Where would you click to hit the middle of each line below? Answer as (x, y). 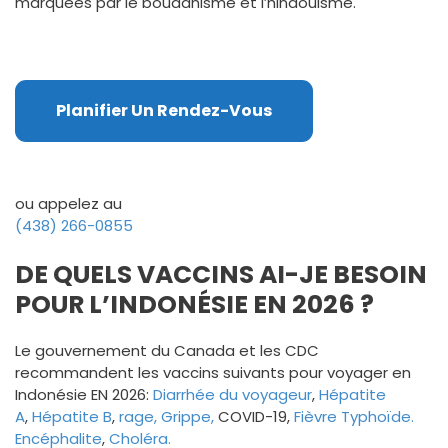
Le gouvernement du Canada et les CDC (167, 350)
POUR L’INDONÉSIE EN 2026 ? (194, 304)
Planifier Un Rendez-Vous (164, 110)
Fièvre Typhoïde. (354, 416)
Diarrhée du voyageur (232, 394)
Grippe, (187, 416)
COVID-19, (254, 416)
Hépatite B (72, 416)
